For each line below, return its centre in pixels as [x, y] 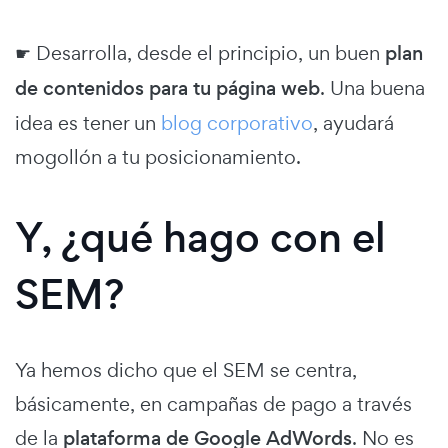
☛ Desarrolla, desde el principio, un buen [200, 53]
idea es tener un [88, 123]
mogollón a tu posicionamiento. [158, 157]
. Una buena [372, 88]
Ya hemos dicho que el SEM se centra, [186, 370]
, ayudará [353, 123]
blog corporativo [237, 123]
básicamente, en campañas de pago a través [213, 404]
